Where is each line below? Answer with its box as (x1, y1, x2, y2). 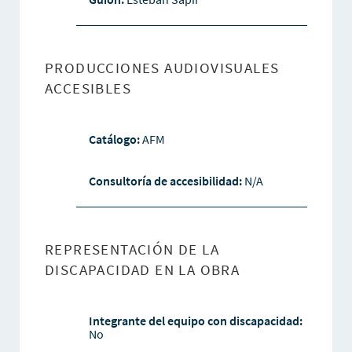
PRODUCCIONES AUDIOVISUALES (44, 58, 280, 78)
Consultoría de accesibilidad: (88, 173, 244, 189)
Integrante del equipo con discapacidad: (88, 313, 302, 329)
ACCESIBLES (44, 79, 131, 98)
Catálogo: (88, 131, 142, 148)
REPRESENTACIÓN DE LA (44, 240, 219, 259)
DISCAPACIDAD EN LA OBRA (44, 260, 240, 280)
